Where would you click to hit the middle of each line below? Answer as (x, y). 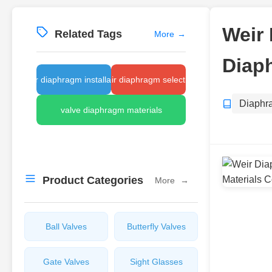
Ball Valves (66, 226)
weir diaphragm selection (148, 80)
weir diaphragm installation (74, 80)
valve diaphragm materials (111, 110)
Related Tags (88, 34)
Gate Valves (66, 262)
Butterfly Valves (156, 226)
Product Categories (93, 180)
